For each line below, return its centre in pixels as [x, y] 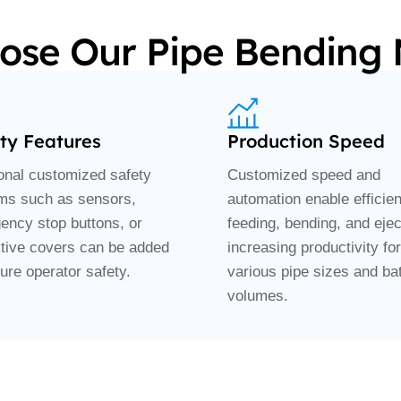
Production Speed [306, 141]
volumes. [258, 296]
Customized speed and [304, 175]
